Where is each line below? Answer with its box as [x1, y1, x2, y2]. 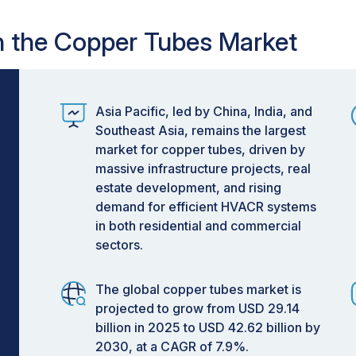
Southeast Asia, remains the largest [95, 122, 306, 138]
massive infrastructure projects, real [95, 161, 311, 176]
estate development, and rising [95, 180, 281, 195]
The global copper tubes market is [95, 281, 301, 297]
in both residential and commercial [95, 218, 301, 234]
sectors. [95, 237, 143, 253]
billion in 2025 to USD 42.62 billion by [95, 319, 320, 335]
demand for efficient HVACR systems [95, 199, 316, 215]
